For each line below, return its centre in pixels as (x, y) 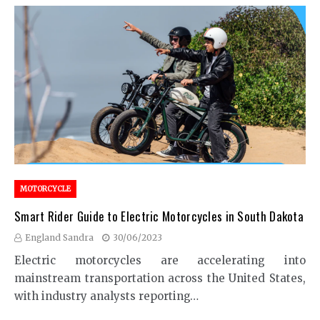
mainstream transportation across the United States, (160, 278)
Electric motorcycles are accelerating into (160, 260)
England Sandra (59, 237)
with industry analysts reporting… (106, 296)
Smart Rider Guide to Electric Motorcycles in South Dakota (159, 216)
